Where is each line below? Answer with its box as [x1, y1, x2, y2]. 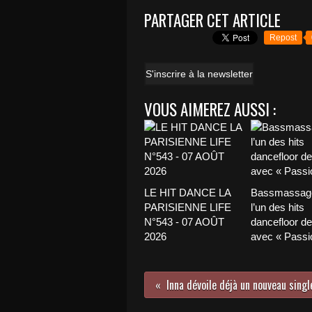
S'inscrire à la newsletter [146, 68, 253, 79]
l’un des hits [250, 201, 304, 213]
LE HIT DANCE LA [144, 187, 231, 198]
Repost [270, 33, 297, 42]
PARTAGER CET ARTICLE [144, 8, 281, 32]
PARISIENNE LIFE [144, 201, 231, 213]
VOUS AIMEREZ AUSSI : [144, 97, 276, 121]
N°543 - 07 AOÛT [144, 216, 224, 228]
